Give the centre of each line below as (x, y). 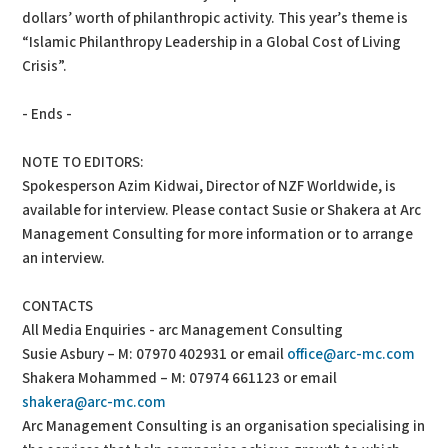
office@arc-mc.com (351, 354)
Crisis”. (45, 66)
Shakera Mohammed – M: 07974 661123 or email (180, 378)
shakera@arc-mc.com (94, 402)
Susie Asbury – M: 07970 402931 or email (155, 354)
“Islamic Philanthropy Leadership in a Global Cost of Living (212, 42)
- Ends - (47, 114)
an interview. (64, 258)
